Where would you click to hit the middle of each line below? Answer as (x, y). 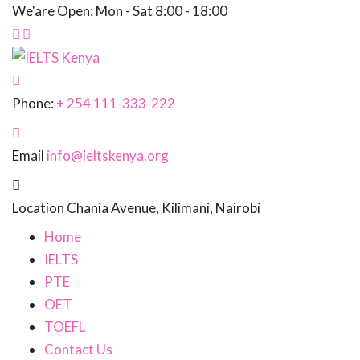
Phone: (33, 103)
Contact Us (78, 349)
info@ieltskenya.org (108, 155)
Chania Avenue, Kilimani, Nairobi (164, 207)
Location (38, 207)
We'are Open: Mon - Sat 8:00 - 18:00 (120, 11)
